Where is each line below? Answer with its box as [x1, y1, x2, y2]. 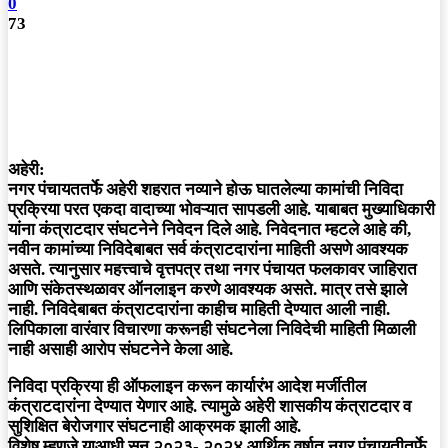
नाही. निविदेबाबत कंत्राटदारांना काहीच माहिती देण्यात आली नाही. [8, 300, 390, 320]
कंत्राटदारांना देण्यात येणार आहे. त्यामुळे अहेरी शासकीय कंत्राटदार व [8, 397, 411, 417]
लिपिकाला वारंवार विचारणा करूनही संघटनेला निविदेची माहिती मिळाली [8, 320, 416, 340]
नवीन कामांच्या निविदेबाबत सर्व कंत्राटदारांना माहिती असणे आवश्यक [8, 240, 408, 260]
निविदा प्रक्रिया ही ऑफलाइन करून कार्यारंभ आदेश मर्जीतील [8, 377, 366, 397]
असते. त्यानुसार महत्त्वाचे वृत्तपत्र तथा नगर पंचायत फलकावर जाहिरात [8, 260, 417, 280]
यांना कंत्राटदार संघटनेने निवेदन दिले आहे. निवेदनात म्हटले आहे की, [8, 220, 411, 240]
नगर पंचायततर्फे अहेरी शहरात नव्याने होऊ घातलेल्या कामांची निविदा [8, 180, 403, 200]
